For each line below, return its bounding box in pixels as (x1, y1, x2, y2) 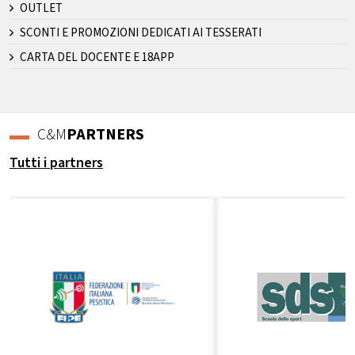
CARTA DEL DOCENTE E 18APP (19, 48, 174, 66)
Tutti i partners (10, 152, 103, 173)
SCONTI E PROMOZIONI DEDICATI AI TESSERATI (19, 24, 261, 41)
